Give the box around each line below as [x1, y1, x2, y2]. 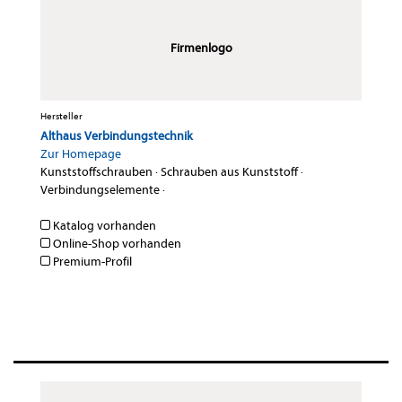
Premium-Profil [50, 254, 132, 270]
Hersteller [40, 110, 83, 123]
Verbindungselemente [40, 182, 160, 198]
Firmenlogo [170, 40, 232, 57]
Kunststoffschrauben [40, 164, 153, 180]
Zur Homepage [40, 146, 121, 162]
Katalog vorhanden [50, 218, 156, 234]
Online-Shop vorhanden [50, 236, 181, 252]
